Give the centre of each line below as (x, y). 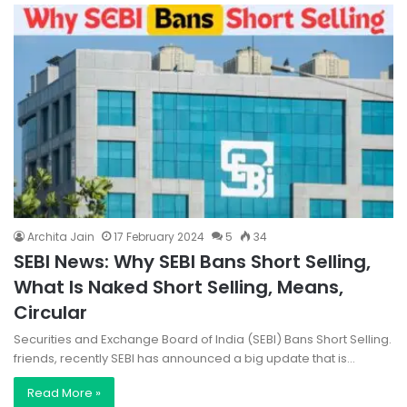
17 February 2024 (159, 237)
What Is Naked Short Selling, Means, (179, 288)
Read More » (64, 393)
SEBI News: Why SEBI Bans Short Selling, (192, 262)
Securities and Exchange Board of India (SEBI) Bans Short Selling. (203, 340)
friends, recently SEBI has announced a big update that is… (184, 359)
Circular (50, 313)
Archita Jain (61, 237)
